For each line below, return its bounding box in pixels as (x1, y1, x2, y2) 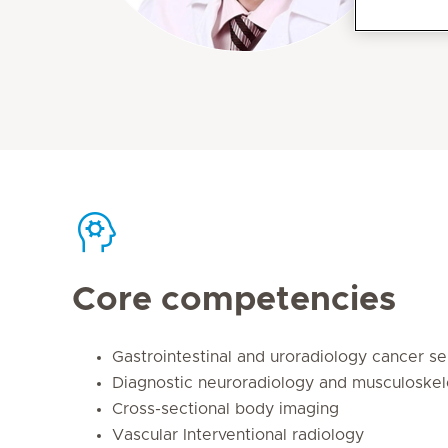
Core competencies (72, 283, 396, 317)
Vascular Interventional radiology (112, 427, 364, 443)
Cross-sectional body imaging (112, 401, 339, 417)
